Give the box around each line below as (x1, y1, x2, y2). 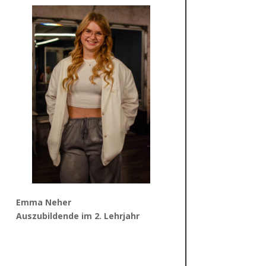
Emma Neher (15, 196, 71, 208)
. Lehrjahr (99, 210, 140, 221)
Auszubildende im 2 (15, 210, 99, 221)
